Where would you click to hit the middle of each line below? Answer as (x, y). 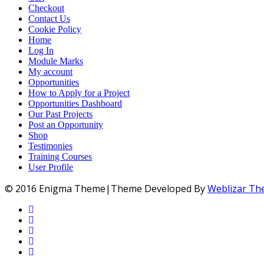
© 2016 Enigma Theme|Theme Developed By (106, 188)
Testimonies (50, 146)
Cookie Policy (55, 29)
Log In (41, 50)
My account (50, 71)
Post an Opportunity (66, 124)
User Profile (51, 167)
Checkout (46, 8)
